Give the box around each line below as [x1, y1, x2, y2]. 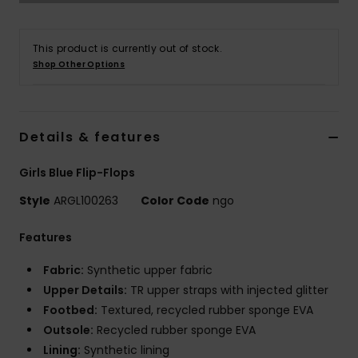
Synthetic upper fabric [84, 262, 213, 279]
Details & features [19, 128, 161, 147]
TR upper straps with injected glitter [127, 282, 328, 299]
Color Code [141, 193, 209, 209]
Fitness [288, 142, 332, 157]
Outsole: [43, 322, 93, 339]
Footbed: [43, 302, 97, 319]
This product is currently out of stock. [33, 42, 223, 56]
